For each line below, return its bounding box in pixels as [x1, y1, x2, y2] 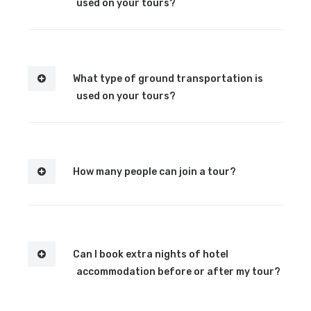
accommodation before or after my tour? [76, 265, 280, 278]
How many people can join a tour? [71, 165, 236, 178]
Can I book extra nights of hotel [71, 248, 228, 260]
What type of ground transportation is [71, 72, 263, 85]
